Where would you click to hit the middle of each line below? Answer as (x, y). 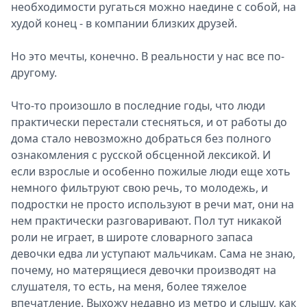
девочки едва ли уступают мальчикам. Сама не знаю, (153, 254)
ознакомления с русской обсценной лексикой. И (141, 155)
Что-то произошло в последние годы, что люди (138, 106)
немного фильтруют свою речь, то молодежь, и (139, 188)
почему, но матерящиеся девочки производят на (144, 270)
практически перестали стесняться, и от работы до (149, 122)
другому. (34, 73)
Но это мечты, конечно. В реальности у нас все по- (148, 56)
